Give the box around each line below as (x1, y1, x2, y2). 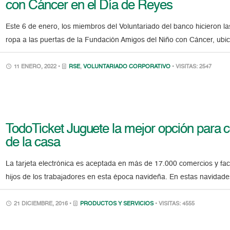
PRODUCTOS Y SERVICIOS (80, 201, 154, 207)
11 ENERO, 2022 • (12, 64, 62, 70)
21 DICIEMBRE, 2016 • (12, 201, 73, 207)
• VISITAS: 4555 (155, 201, 195, 207)
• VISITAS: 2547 (172, 64, 212, 70)
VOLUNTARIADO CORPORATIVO (83, 64, 171, 70)
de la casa (6, 136, 60, 149)
